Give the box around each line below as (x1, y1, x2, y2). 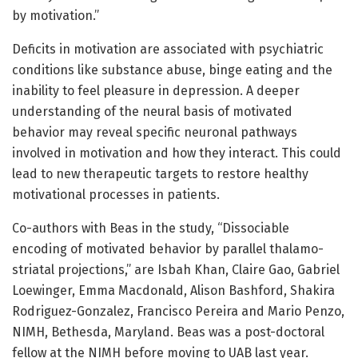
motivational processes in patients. (12, 186, 220, 202)
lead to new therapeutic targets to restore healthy (12, 165, 308, 181)
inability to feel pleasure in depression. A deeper (12, 82, 300, 98)
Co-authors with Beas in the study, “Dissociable (12, 220, 289, 236)
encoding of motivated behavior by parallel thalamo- (12, 241, 324, 257)
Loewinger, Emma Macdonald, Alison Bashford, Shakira (12, 282, 335, 298)
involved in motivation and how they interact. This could (12, 145, 341, 161)
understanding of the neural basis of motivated (12, 103, 292, 119)
